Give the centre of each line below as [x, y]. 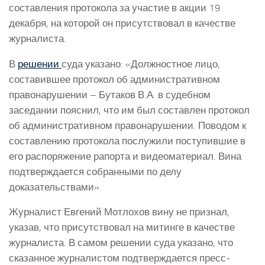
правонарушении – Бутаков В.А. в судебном [110, 94]
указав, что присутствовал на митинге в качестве [122, 227]
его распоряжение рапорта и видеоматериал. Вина [125, 156]
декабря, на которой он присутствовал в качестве [122, 23]
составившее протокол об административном [114, 79]
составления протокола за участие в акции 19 [115, 7]
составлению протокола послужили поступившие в [127, 140]
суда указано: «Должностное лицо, [141, 64]
